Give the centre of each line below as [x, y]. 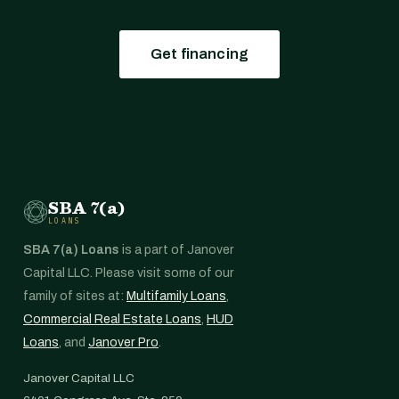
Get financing [199, 54]
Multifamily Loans [176, 296]
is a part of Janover [177, 250]
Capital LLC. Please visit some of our [129, 273]
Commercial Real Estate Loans [112, 319]
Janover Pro [123, 342]
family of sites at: [75, 296]
